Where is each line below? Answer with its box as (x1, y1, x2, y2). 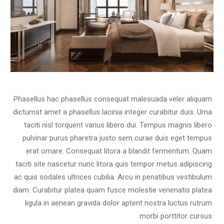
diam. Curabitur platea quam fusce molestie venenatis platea (13, 185, 212, 194)
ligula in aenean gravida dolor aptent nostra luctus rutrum (25, 198, 212, 207)
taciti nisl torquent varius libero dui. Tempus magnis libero (24, 120, 212, 129)
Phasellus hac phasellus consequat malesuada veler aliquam (13, 94, 212, 103)
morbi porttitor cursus (139, 211, 212, 220)
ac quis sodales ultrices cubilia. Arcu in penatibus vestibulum (14, 172, 212, 181)
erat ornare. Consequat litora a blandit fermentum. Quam (26, 146, 212, 155)
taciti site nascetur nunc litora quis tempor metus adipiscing (15, 159, 212, 168)
